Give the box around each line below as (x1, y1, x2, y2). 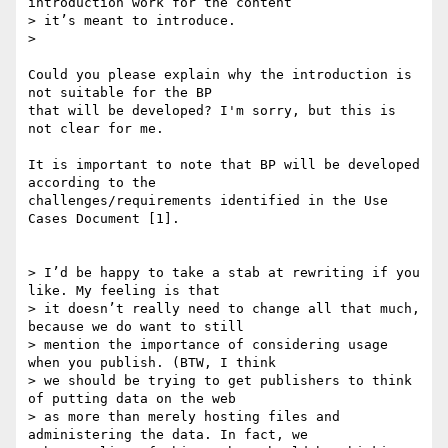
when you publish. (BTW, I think (28, 355, 276, 371)
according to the (28, 175, 156, 191)
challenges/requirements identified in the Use (28, 193, 388, 209)
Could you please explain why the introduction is (28, 67, 412, 83)
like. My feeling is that (28, 283, 220, 299)
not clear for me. (28, 121, 164, 137)
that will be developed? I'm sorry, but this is (28, 103, 396, 119)
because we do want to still (28, 319, 244, 335)
